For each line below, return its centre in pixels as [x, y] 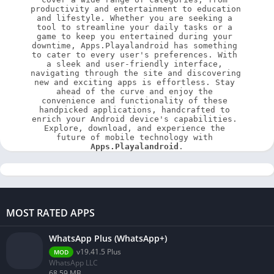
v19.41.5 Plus [99, 251]
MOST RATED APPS [50, 213]
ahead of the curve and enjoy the [135, 91]
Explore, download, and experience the [135, 128]
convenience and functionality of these [135, 100]
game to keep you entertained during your [135, 36]
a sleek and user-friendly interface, [135, 64]
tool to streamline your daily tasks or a [135, 27]
